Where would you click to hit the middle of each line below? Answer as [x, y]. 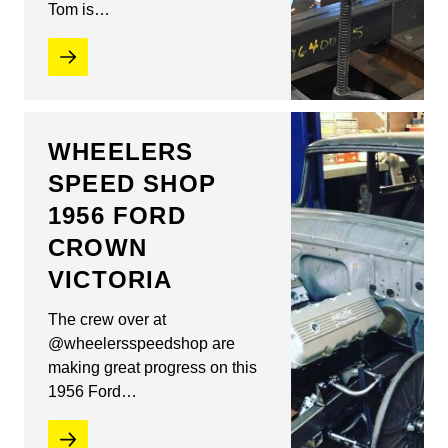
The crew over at [107, 320]
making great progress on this [152, 368]
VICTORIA [110, 280]
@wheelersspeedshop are [141, 344]
